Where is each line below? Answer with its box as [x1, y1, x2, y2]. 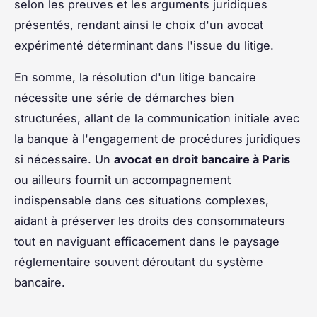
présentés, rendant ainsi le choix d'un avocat [14, 18, 263, 33]
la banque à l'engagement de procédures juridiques [14, 132, 301, 146]
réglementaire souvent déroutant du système [14, 255, 263, 270]
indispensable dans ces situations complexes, [14, 193, 269, 208]
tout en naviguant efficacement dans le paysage [14, 234, 279, 249]
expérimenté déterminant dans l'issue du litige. [14, 38, 274, 53]
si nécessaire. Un [14, 152, 114, 167]
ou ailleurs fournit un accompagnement [14, 173, 231, 188]
